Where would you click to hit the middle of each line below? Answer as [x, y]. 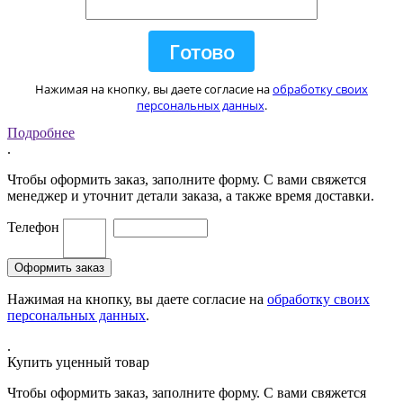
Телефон [33, 228]
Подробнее [41, 133]
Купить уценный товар [78, 363]
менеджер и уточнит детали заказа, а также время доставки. [191, 196]
